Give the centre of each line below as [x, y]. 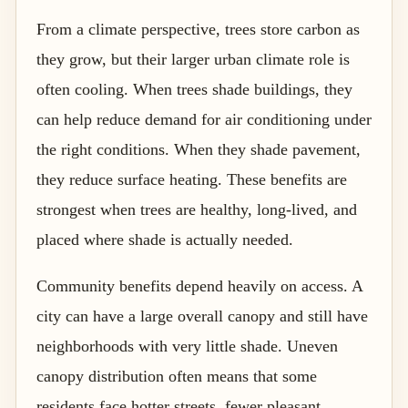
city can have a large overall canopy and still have [202, 316]
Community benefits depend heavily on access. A [199, 286]
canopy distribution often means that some [177, 376]
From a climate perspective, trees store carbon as [198, 29]
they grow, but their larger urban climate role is [193, 59]
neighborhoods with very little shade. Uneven [187, 346]
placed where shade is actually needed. [165, 239]
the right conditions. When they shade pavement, [199, 149]
